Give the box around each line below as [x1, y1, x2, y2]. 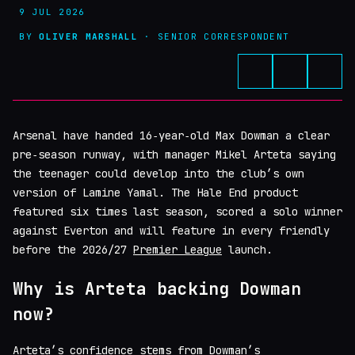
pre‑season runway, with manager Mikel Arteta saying [13, 147, 336, 162]
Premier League [133, 242, 222, 257]
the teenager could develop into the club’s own [13, 166, 304, 181]
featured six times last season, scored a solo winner [13, 204, 342, 219]
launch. [222, 242, 273, 257]
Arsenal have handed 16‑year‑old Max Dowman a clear [13, 128, 330, 143]
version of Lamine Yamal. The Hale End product [13, 185, 298, 200]
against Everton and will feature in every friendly [13, 223, 330, 238]
